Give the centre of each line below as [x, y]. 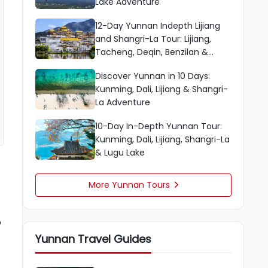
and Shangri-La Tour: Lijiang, [153, 39]
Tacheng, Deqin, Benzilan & [152, 52]
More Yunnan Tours [129, 185]
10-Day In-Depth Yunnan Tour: [159, 126]
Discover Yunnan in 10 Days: [153, 76]
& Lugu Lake [120, 153]
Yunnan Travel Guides [93, 239]
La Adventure [123, 102]
